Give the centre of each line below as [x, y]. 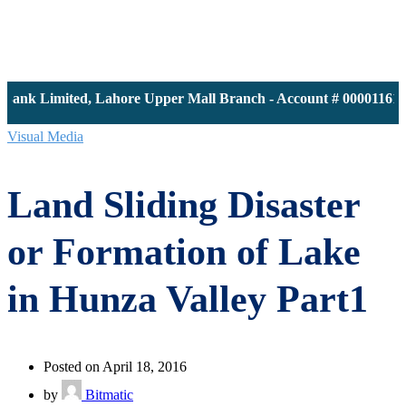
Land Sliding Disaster [184, 204]
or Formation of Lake [184, 251]
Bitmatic [107, 394]
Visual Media [45, 136]
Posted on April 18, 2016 [115, 366]
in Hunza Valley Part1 [188, 299]
